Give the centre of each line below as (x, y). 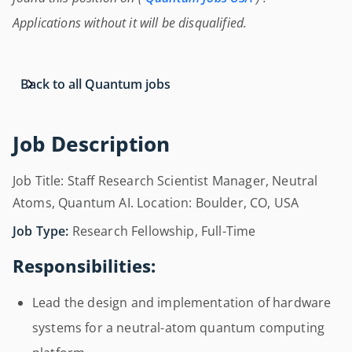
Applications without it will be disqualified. (130, 23)
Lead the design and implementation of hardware (182, 302)
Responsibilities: (84, 266)
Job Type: (41, 231)
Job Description (91, 144)
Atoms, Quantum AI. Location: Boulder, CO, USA (156, 203)
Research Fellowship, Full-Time (162, 231)
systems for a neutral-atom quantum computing (179, 328)
